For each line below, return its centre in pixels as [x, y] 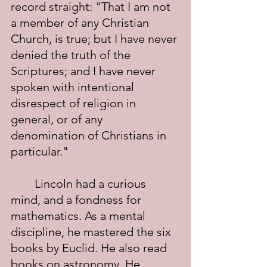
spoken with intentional [74, 87]
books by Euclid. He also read [90, 248]
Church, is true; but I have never [95, 39]
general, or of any [58, 119]
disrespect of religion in [75, 103]
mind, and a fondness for [77, 200]
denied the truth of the [72, 55]
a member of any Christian [81, 23]
